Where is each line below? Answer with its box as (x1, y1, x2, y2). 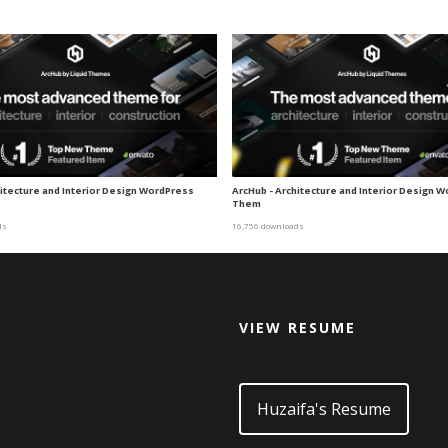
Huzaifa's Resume (257, 397, 392, 420)
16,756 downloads (231, 219, 304, 231)
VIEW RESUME (239, 317, 356, 337)
